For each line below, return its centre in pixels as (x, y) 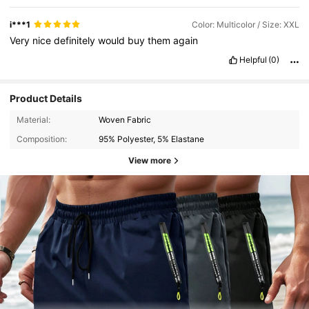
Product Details (46, 99)
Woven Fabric (125, 119)
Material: (33, 119)
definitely (76, 41)
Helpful (253, 60)
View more (150, 160)
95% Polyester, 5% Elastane (152, 139)
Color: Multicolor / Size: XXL (245, 24)
